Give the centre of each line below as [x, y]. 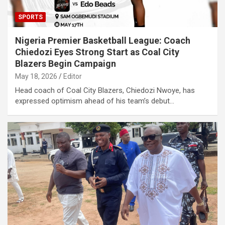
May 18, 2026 [36, 77]
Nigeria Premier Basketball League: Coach [103, 41]
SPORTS [30, 17]
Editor [73, 77]
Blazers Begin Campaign [66, 64]
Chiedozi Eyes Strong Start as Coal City [97, 52]
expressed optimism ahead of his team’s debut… [95, 101]
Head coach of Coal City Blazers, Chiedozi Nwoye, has [105, 91]
